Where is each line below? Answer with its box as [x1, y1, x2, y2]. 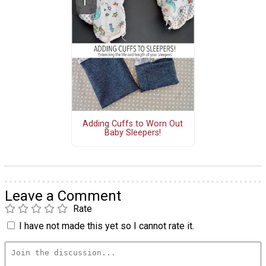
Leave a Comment [5, 187, 121, 204]
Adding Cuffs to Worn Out [83, 119, 183, 129]
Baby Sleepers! [104, 128, 161, 138]
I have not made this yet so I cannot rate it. [19, 220, 194, 232]
